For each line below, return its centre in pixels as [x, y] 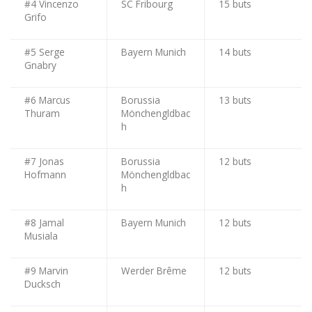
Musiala [41, 235]
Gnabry [40, 65]
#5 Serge [45, 52]
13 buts [235, 100]
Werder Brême [154, 270]
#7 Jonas [44, 161]
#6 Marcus [47, 100]
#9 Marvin [46, 270]
